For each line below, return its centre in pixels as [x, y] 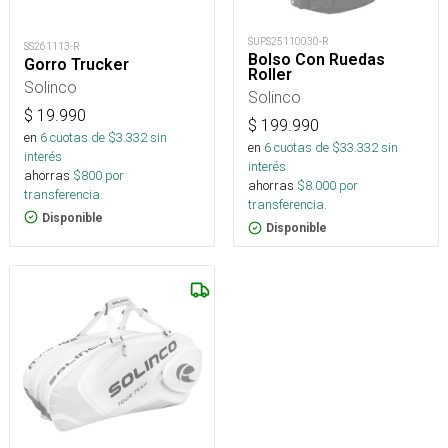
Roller [270, 75]
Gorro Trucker [76, 64]
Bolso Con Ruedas [316, 60]
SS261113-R [52, 46]
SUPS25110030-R [288, 42]
